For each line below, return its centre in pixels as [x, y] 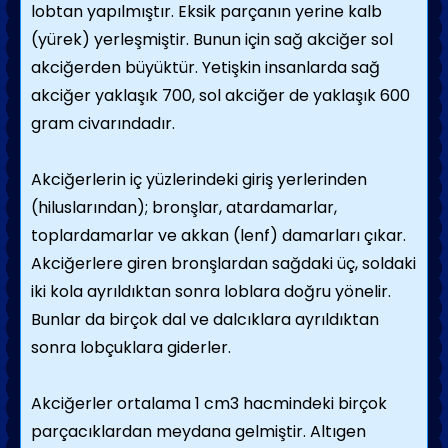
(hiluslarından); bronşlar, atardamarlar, [184, 207]
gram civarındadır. [103, 123]
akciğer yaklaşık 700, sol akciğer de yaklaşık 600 [220, 95]
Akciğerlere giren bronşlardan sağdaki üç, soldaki [223, 263]
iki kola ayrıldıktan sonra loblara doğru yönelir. [211, 291]
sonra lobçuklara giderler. [131, 347]
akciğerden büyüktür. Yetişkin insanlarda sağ [205, 67]
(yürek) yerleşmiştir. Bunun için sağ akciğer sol [212, 39]
